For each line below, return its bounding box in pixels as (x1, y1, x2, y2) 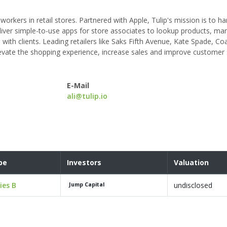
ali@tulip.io (67, 91, 108, 101)
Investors (67, 158, 101, 168)
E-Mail (67, 81, 90, 91)
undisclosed (174, 180, 212, 191)
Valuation (174, 158, 209, 168)
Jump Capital (69, 181, 105, 188)
